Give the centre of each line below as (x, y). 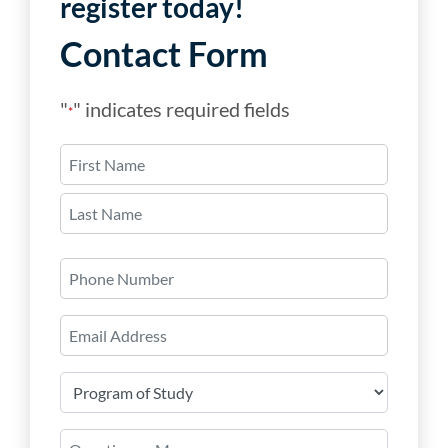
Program (90, 382)
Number (88, 292)
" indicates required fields (181, 108)
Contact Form (164, 53)
